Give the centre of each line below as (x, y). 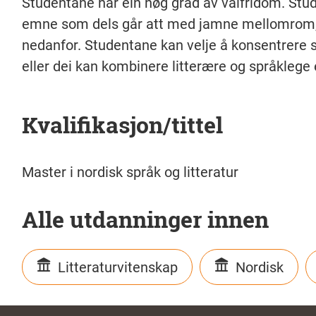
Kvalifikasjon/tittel (122, 124)
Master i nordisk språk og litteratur (130, 172)
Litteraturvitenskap (117, 267)
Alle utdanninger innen (145, 219)
